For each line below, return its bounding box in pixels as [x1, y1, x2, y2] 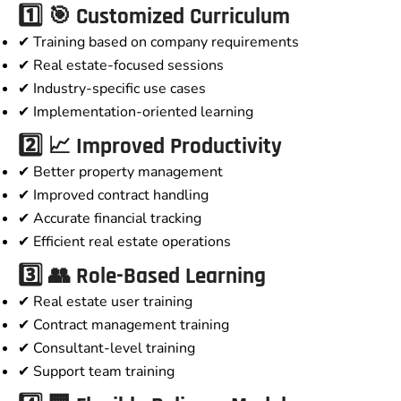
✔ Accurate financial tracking [18, 209, 201, 229]
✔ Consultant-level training [18, 338, 195, 359]
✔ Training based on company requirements [18, 32, 299, 53]
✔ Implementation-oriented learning [18, 102, 253, 123]
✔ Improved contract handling [18, 185, 209, 206]
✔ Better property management [18, 162, 223, 183]
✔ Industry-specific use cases [18, 79, 206, 99]
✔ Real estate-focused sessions [18, 55, 224, 76]
